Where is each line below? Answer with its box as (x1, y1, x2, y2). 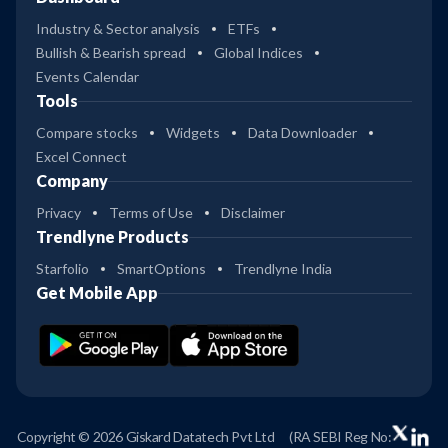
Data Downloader (248, 124, 357, 142)
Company (36, 171, 108, 191)
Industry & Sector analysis (36, 20, 200, 38)
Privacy (36, 204, 81, 222)
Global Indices (214, 44, 303, 62)
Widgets (166, 124, 220, 142)
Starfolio (36, 260, 89, 278)
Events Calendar (36, 68, 139, 86)
